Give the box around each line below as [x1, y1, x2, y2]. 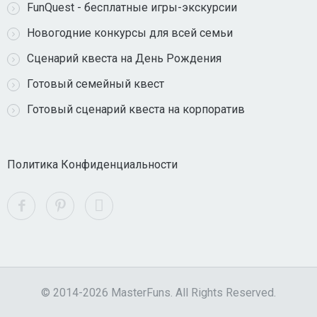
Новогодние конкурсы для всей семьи [27, 26, 233, 40]
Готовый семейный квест [27, 77, 164, 91]
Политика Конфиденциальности [7, 158, 178, 172]
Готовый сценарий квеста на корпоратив [27, 103, 245, 117]
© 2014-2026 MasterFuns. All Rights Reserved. [41, 286, 276, 300]
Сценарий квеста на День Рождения [27, 52, 221, 66]
